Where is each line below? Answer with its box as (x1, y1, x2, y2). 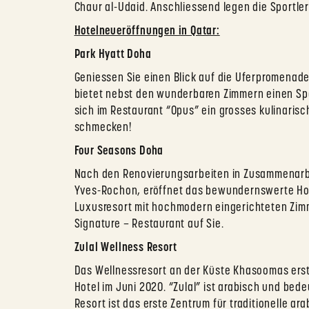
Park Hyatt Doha (74, 49, 152, 61)
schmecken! (74, 122, 132, 134)
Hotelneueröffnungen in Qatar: (74, 26, 220, 38)
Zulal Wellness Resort (74, 242, 177, 255)
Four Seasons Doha (74, 146, 164, 158)
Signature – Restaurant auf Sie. (74, 219, 224, 231)
